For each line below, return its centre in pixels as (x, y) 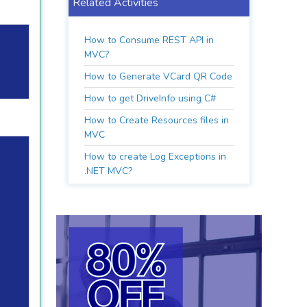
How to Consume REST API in (149, 40)
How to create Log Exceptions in (156, 157)
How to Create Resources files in (157, 120)
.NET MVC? (109, 171)
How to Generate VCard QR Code (159, 76)
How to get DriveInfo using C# (150, 98)
